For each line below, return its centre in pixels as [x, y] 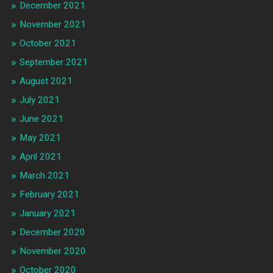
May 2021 [40, 138]
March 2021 [44, 176]
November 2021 [52, 25]
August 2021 [46, 81]
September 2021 [53, 62]
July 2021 [39, 100]
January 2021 [47, 214]
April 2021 [40, 157]
